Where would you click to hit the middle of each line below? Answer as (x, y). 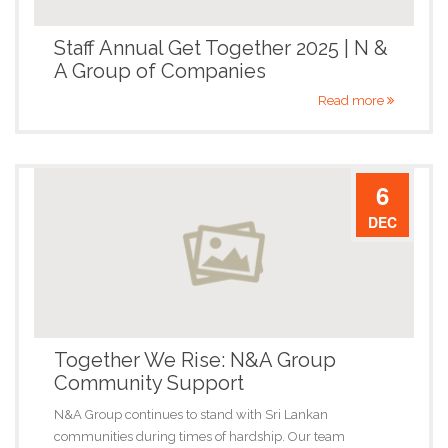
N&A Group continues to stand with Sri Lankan (191, 414)
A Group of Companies (160, 71)
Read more (352, 100)
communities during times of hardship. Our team (199, 436)
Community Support (149, 383)
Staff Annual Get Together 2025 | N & (221, 48)
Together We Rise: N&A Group (195, 360)
